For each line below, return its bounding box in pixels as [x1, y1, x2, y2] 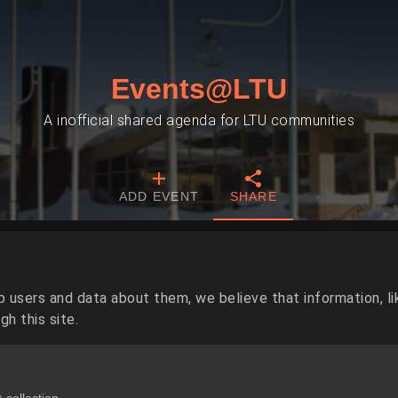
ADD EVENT [118, 189, 200, 203]
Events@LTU [111, 73, 287, 105]
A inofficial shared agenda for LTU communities [44, 112, 354, 129]
